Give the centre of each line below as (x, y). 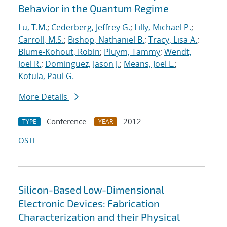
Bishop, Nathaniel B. (106, 40)
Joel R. (30, 64)
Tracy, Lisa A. (173, 40)
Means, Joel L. (149, 64)
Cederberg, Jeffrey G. (91, 28)
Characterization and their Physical (99, 217)
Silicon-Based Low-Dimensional (91, 190)
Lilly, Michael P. (163, 28)
